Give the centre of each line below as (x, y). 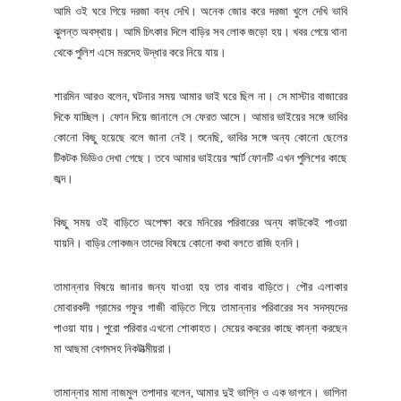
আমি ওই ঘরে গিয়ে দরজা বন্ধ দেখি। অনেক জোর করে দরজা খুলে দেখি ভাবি (200, 11)
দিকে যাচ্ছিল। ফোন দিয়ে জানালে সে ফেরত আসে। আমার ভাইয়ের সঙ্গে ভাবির (200, 116)
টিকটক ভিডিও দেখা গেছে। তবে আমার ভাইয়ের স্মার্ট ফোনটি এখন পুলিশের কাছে (200, 158)
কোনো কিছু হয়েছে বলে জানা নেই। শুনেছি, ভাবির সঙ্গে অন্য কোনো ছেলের (200, 137)
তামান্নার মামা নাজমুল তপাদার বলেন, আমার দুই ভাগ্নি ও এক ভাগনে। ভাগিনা (200, 392)
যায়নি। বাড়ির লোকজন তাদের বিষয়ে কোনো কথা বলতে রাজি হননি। (177, 243)
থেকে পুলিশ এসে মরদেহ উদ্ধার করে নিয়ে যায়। (140, 52)
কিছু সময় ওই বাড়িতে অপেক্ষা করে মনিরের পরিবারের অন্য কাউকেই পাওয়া (200, 222)
